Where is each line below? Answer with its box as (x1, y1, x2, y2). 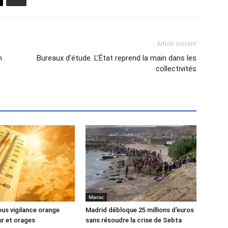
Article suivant (157, 40, 196, 47)
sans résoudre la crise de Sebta (85, 216, 182, 224)
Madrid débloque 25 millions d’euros (85, 206, 194, 214)
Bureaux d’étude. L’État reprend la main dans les (37, 53, 196, 63)
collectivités (156, 64, 196, 73)
